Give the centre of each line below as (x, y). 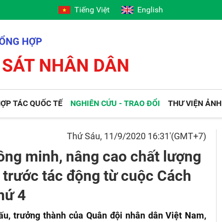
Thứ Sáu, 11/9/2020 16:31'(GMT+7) (137, 136)
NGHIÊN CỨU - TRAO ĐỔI (115, 103)
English (150, 10)
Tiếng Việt (92, 10)
